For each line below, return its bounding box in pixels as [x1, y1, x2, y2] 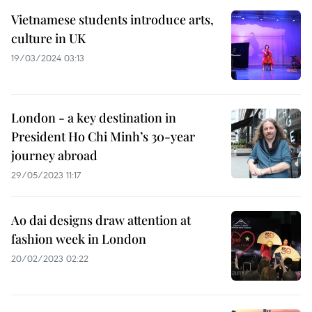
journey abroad [11, 147, 97, 164]
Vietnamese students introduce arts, [11, 11, 214, 28]
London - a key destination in [11, 109, 176, 126]
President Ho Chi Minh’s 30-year [11, 128, 195, 145]
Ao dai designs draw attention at [11, 212, 191, 228]
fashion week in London [11, 231, 146, 247]
